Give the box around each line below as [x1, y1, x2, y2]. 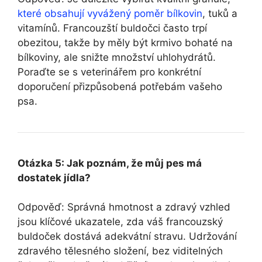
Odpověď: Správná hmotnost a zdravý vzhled [18, 201, 230, 213]
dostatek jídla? [18, 171, 91, 184]
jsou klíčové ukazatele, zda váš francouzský [18, 216, 223, 228]
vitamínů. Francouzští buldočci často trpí [18, 22, 207, 34]
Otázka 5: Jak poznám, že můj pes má [18, 157, 202, 169]
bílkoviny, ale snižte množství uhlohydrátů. [18, 51, 216, 63]
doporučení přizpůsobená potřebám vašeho [18, 80, 222, 92]
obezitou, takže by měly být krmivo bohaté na [18, 36, 233, 49]
